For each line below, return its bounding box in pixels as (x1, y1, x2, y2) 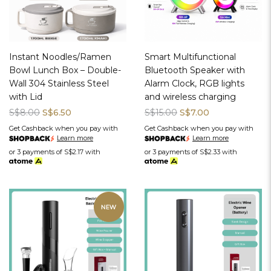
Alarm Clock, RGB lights (145, 78, 244, 90)
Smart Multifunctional (145, 51, 236, 63)
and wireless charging (145, 91, 236, 103)
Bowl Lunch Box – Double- (9, 65, 121, 76)
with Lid (9, 91, 42, 103)
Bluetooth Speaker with (145, 65, 245, 76)
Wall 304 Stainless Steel (9, 78, 109, 90)
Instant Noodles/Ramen (9, 51, 111, 63)
